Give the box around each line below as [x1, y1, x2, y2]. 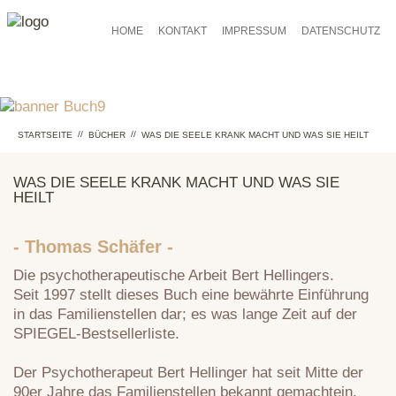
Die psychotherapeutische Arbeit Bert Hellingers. [13, 267, 334, 284]
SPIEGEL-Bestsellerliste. [13, 325, 179, 342]
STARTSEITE [18, 130, 72, 140]
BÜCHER [88, 130, 126, 140]
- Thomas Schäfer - [13, 237, 173, 256]
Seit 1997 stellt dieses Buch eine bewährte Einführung [13, 286, 369, 303]
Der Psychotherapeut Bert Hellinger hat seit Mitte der [13, 364, 363, 381]
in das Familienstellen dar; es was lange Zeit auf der [13, 306, 357, 323]
